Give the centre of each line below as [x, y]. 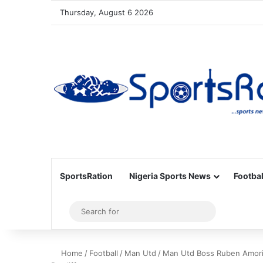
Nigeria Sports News [170, 176]
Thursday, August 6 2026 [107, 12]
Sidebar [82, 211]
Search [224, 211]
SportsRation [86, 176]
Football [104, 253]
